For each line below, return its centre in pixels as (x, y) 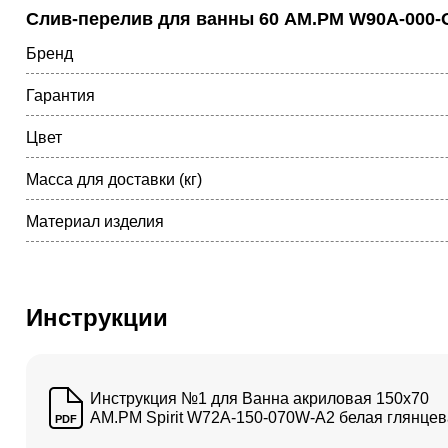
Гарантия (60, 95)
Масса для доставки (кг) (114, 179)
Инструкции (97, 317)
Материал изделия (95, 221)
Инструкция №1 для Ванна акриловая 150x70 (259, 398)
